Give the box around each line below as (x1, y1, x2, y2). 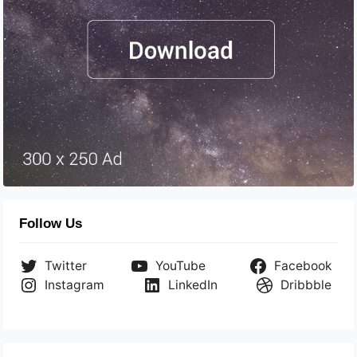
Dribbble (280, 277, 331, 292)
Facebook (273, 257, 331, 273)
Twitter (45, 257, 88, 273)
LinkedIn (167, 277, 218, 292)
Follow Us (19, 215, 83, 231)
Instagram (45, 277, 105, 292)
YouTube (155, 257, 206, 273)
